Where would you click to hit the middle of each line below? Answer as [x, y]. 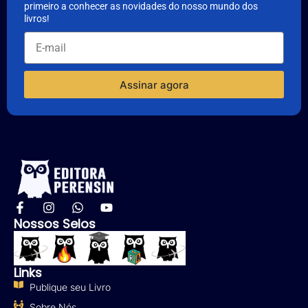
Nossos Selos [55, 224]
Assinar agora [154, 85]
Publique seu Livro [70, 287]
